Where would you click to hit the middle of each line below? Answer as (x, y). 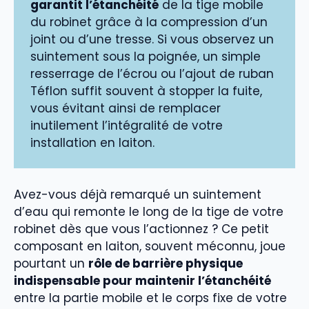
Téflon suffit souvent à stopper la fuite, (146, 91)
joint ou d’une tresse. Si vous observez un (152, 40)
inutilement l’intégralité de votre (127, 126)
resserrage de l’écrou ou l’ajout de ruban (152, 74)
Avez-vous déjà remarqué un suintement (138, 194)
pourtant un (51, 263)
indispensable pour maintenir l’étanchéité (142, 280)
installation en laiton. (92, 143)
